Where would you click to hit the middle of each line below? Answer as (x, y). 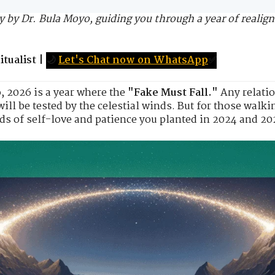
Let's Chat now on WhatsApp (133, 60)
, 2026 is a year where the (64, 93)
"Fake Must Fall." (173, 93)
